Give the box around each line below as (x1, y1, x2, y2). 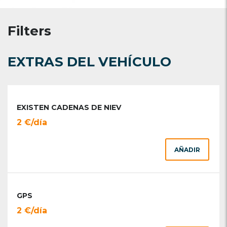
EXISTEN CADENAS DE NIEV (17, 103, 121, 112)
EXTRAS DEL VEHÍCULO (8, 54, 172, 70)
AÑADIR (174, 146, 200, 154)
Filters (8, 23, 51, 39)
